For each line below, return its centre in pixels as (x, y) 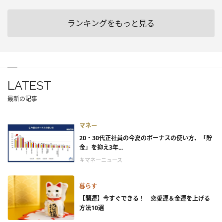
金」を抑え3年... (101, 147)
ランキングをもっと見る (111, 23)
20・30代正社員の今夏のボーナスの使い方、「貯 (146, 138)
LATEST (29, 85)
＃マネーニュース (101, 160)
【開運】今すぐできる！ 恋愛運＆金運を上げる (145, 198)
